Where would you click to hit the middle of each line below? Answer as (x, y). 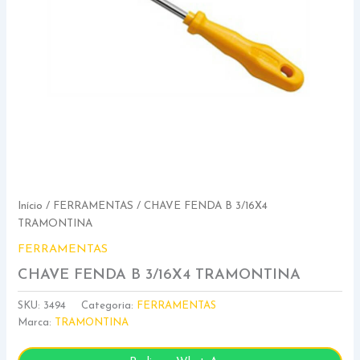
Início (31, 207)
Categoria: (109, 305)
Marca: (37, 322)
